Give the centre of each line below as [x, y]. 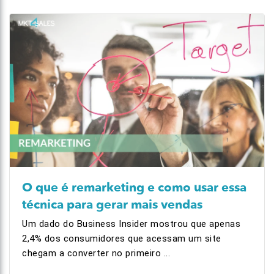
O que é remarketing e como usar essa [134, 187]
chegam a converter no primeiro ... [96, 253]
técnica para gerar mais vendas [112, 205]
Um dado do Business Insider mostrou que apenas [131, 224]
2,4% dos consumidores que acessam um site [122, 239]
